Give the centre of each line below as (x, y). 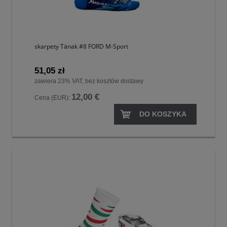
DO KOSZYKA (163, 114)
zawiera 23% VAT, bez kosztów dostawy (89, 81)
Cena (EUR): (53, 98)
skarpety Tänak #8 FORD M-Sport (81, 46)
